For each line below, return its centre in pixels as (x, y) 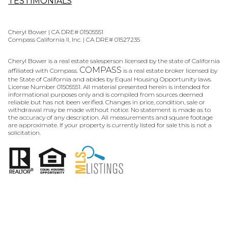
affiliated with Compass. (44, 71)
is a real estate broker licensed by (169, 71)
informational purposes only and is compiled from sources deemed (106, 95)
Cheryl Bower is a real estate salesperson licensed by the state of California (114, 61)
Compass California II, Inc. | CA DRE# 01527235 (74, 40)
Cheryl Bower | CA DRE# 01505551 (56, 32)
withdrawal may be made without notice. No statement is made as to (109, 110)
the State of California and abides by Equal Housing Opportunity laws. (110, 79)
